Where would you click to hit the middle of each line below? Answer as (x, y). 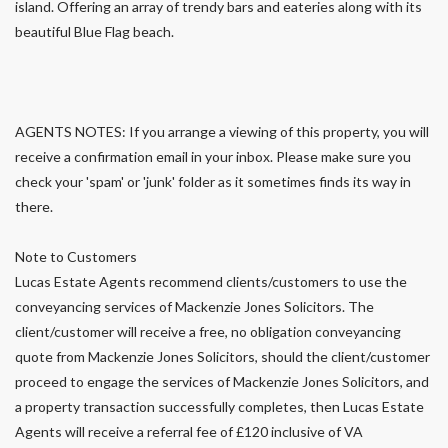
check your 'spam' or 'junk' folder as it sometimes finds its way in (213, 182)
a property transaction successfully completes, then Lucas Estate (219, 407)
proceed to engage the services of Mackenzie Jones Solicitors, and (222, 382)
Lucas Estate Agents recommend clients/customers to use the (211, 282)
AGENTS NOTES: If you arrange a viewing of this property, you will (222, 132)
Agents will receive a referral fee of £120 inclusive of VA (189, 432)
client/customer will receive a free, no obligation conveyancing (208, 332)
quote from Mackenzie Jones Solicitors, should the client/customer (222, 357)
